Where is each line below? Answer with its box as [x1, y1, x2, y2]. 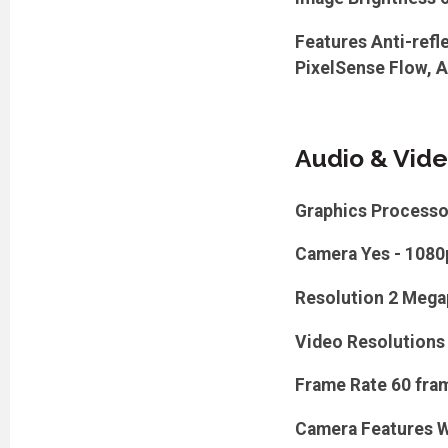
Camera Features [294, 418, 433, 439]
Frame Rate [294, 375, 387, 396]
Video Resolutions [294, 331, 445, 352]
